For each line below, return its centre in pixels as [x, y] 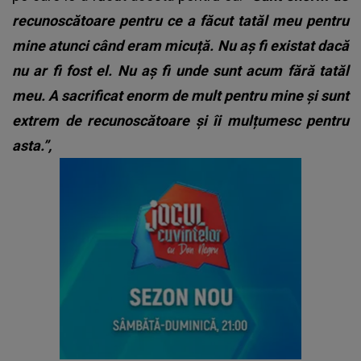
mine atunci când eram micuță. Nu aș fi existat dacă [180, 45]
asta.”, [32, 145]
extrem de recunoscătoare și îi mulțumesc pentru [180, 120]
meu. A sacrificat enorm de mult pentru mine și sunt [180, 95]
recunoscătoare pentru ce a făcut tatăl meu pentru [180, 20]
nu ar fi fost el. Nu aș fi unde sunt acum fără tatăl [180, 70]
